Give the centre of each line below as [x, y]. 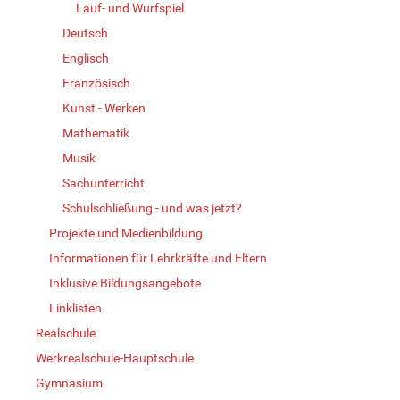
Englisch [86, 58]
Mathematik [96, 133]
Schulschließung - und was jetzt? [152, 208]
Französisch [96, 83]
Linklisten [75, 308]
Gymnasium [69, 383]
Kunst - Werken [104, 108]
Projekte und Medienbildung [126, 233]
